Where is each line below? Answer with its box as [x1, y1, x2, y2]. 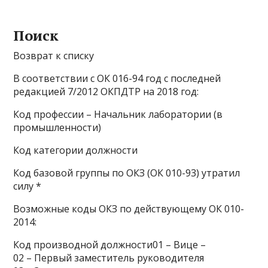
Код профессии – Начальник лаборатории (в [13, 108, 223, 121]
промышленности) [13, 121, 102, 134]
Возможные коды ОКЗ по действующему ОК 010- [13, 202, 245, 215]
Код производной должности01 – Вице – [13, 238, 206, 251]
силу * [13, 179, 42, 193]
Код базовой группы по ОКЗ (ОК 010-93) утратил [13, 166, 240, 179]
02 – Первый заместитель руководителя [13, 251, 205, 264]
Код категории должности [13, 144, 138, 157]
